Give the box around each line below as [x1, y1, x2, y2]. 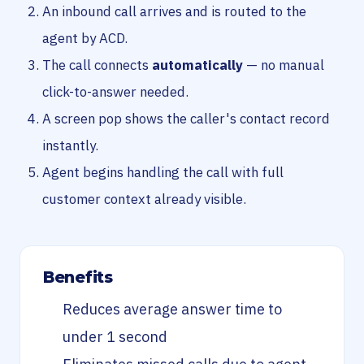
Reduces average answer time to [63, 300, 282, 318]
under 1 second [63, 327, 167, 346]
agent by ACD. [42, 29, 128, 47]
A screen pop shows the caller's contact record [42, 110, 330, 128]
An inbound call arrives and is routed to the [42, 2, 306, 20]
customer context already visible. [42, 190, 246, 208]
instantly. [42, 136, 98, 154]
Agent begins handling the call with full [42, 163, 284, 181]
